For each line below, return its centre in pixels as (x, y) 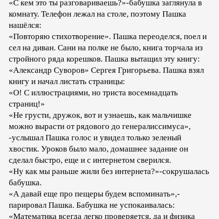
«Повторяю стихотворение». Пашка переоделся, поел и (108, 37)
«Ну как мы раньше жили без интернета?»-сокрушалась (109, 172)
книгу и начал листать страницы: (67, 82)
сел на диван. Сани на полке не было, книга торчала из (106, 48)
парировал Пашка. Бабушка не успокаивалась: (92, 205)
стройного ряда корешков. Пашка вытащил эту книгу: (104, 59)
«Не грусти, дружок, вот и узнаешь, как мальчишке (100, 115)
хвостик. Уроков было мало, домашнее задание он (99, 149)
